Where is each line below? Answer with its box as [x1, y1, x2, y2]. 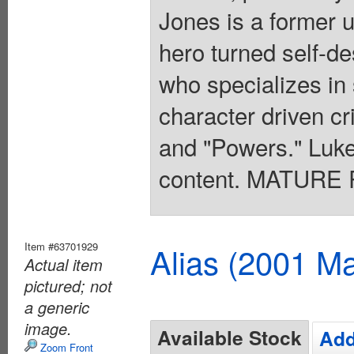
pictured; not [24, 274, 112, 298]
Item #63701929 [24, 239, 98, 254]
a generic [24, 296, 89, 319]
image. [24, 317, 72, 341]
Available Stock [157, 323, 302, 352]
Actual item [24, 253, 103, 277]
